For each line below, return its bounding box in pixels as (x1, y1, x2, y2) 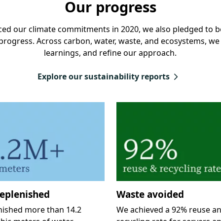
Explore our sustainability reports (37, 71, 170, 82)
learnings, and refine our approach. (44, 47, 177, 59)
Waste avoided (116, 188, 184, 201)
